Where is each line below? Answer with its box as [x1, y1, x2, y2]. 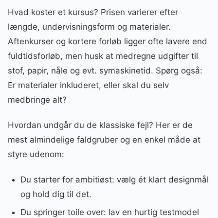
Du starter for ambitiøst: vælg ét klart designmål [20, 175, 209, 185]
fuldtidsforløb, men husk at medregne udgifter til [8, 51, 198, 61]
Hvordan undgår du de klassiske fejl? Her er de [8, 120, 193, 130]
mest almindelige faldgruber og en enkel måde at [8, 135, 200, 145]
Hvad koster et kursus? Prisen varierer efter [8, 7, 178, 18]
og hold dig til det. [20, 189, 91, 200]
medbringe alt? [8, 95, 67, 105]
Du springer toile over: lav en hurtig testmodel [20, 207, 199, 217]
